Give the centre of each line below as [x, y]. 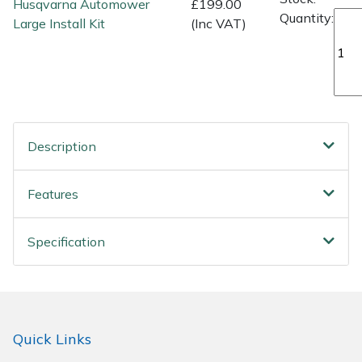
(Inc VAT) [219, 23]
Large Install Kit [59, 23]
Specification [66, 242]
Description [62, 147]
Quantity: [307, 18]
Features [53, 194]
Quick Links [52, 339]
